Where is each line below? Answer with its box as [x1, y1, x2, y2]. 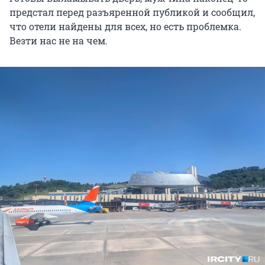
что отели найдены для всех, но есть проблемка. [9, 20, 241, 33]
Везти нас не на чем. [9, 34, 108, 47]
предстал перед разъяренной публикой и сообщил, [9, 5, 255, 18]
